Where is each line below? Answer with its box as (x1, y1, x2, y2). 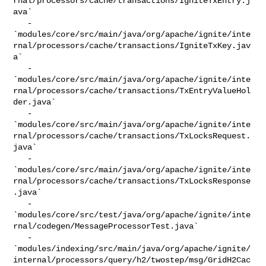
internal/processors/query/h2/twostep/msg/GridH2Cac (13, 255, 251, 265)
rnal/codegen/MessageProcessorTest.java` (13, 221, 199, 231)
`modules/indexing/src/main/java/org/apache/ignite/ (13, 243, 251, 254)
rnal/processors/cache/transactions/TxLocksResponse (13, 176, 251, 186)
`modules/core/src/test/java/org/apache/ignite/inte (13, 210, 251, 220)
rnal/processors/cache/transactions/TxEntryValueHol (13, 85, 251, 96)
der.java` (13, 97, 56, 107)
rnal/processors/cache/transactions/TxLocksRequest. (13, 131, 251, 141)
